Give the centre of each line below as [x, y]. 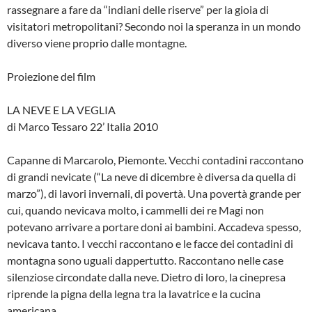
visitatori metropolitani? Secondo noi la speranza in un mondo [154, 26]
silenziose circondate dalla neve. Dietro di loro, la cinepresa [146, 277]
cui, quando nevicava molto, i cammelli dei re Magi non [135, 210]
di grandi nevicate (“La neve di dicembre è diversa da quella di [151, 177]
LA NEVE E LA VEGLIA [61, 110]
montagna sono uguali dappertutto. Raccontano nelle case [145, 260]
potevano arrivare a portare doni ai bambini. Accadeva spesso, [154, 227]
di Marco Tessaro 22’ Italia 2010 [83, 127]
